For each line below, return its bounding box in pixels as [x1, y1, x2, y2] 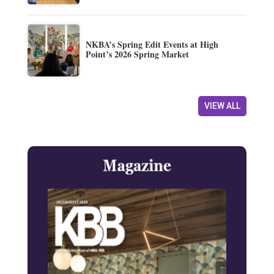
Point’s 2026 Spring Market [85, 48, 189, 61]
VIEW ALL [204, 101, 241, 111]
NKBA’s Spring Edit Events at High [85, 38, 218, 51]
